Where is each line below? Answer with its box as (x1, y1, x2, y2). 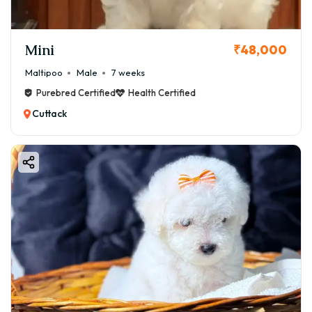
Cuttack (32, 107, 67, 120)
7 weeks (111, 67, 145, 79)
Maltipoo (25, 67, 63, 79)
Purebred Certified (36, 87, 116, 99)
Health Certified (128, 87, 196, 99)
